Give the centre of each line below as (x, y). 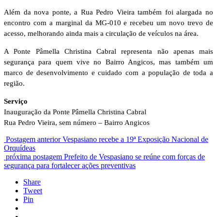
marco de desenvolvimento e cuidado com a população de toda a (108, 72)
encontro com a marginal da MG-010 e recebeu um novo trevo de (108, 23)
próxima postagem (34, 156)
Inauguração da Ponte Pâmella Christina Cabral (75, 112)
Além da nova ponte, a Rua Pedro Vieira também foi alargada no (108, 12)
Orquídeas (20, 148)
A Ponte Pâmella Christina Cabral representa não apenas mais (108, 51)
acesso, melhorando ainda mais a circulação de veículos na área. (101, 33)
